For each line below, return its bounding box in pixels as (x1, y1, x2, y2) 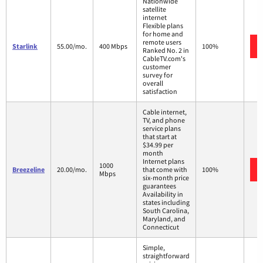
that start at (143, 131, 177, 141)
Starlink (12, 41, 38, 50)
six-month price (143, 173, 189, 182)
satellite (143, 4, 166, 14)
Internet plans (143, 156, 184, 166)
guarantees (143, 181, 176, 190)
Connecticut (143, 222, 179, 231)
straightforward (143, 251, 190, 260)
